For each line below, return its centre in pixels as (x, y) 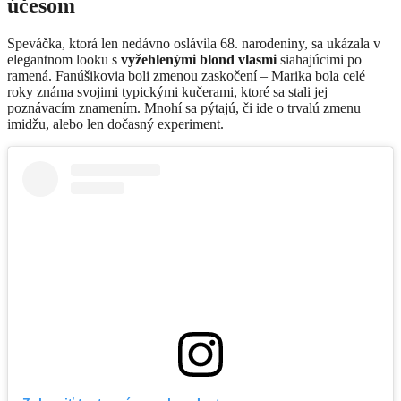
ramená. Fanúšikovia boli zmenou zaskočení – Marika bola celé (186, 76)
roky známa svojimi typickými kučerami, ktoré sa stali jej (167, 92)
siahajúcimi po (319, 60)
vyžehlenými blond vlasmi (199, 60)
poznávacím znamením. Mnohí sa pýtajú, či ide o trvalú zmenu (184, 108)
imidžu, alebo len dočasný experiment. (115, 124)
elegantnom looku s (64, 60)
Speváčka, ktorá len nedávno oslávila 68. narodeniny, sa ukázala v (194, 44)
